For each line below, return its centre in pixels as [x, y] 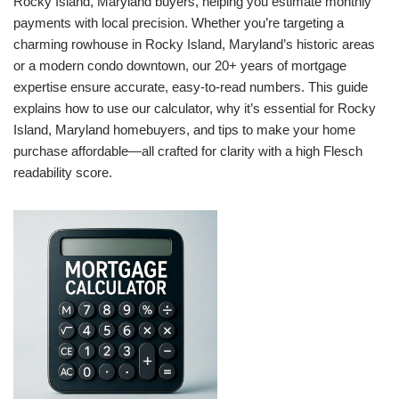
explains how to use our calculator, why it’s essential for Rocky [195, 108]
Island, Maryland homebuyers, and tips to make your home [184, 130]
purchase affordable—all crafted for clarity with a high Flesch [188, 151]
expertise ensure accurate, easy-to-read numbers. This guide [191, 87]
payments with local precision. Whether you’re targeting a [179, 23]
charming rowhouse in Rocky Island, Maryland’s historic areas [194, 44]
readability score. [63, 172]
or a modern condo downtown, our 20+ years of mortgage [180, 65]
